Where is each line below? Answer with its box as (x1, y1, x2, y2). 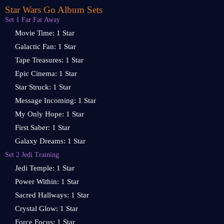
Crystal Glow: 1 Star (15, 204, 78, 212)
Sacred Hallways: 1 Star (15, 191, 89, 199)
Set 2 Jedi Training (5, 150, 59, 158)
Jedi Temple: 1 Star (15, 164, 74, 172)
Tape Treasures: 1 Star (15, 56, 83, 64)
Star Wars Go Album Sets (5, 4, 102, 15)
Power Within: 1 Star (15, 177, 79, 185)
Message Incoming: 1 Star (15, 96, 96, 104)
